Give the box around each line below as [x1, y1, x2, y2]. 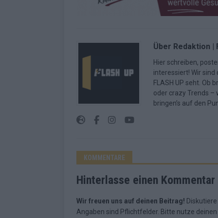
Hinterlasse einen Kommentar [76, 173, 215, 187]
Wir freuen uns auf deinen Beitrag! [76, 197, 185, 205]
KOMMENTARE [84, 154, 125, 162]
